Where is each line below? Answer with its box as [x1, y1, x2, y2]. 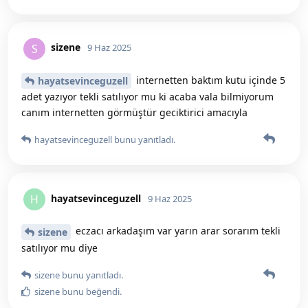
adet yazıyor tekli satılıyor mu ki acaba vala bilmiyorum [21, 90, 274, 104]
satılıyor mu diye [21, 241, 98, 255]
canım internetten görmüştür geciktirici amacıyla [21, 106, 247, 120]
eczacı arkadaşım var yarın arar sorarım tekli [73, 224, 280, 238]
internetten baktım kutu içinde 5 [133, 73, 285, 87]
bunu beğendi [60, 285, 120, 298]
